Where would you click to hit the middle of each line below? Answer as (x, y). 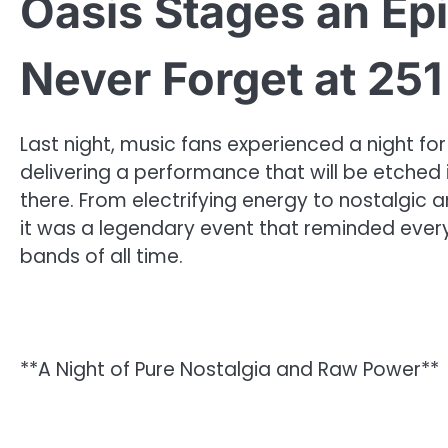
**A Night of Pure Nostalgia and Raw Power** (229, 370)
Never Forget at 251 (231, 78)
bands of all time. (101, 257)
